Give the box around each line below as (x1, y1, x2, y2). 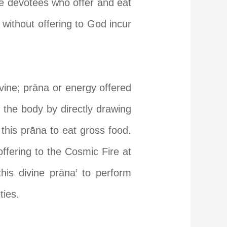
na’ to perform (64, 167, 132, 179)
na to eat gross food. (35, 125, 132, 136)
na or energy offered (38, 82, 132, 94)
